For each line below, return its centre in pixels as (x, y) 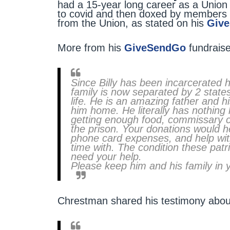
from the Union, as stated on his (132, 23)
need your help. (106, 157)
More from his (91, 48)
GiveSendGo (155, 48)
